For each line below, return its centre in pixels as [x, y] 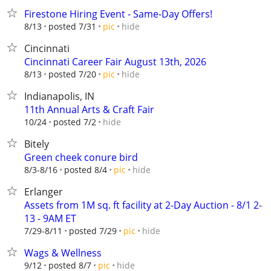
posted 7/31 [72, 26]
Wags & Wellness [63, 253]
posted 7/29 [93, 231]
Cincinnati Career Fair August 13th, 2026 [115, 62]
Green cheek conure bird [81, 157]
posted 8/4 [86, 170]
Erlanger [44, 192]
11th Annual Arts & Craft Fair [89, 109]
